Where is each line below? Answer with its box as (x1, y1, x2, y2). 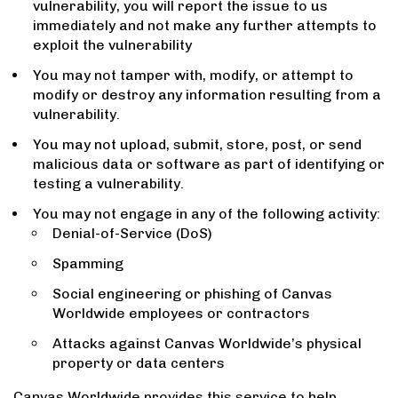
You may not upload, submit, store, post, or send (33, 136, 362, 154)
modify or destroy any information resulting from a (33, 86, 381, 104)
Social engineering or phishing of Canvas (52, 285, 332, 303)
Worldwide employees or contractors (52, 305, 310, 322)
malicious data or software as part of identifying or (33, 155, 385, 173)
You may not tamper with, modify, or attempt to (33, 67, 354, 84)
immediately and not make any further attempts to (33, 17, 377, 35)
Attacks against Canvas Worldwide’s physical (52, 335, 362, 353)
